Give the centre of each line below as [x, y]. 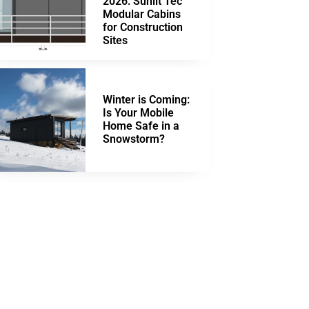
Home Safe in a [141, 126]
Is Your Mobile [138, 112]
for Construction [143, 27]
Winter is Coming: [146, 99]
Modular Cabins [142, 14]
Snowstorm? [134, 139]
